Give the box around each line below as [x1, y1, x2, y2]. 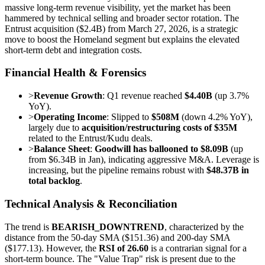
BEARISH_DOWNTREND [51, 221, 164, 232]
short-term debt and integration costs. [5, 44, 142, 55]
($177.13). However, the [5, 243, 99, 253]
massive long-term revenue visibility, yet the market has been [5, 2, 231, 12]
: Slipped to [106, 112, 151, 122]
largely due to [28, 122, 82, 133]
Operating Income [34, 112, 106, 122]
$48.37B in [206, 165, 249, 176]
